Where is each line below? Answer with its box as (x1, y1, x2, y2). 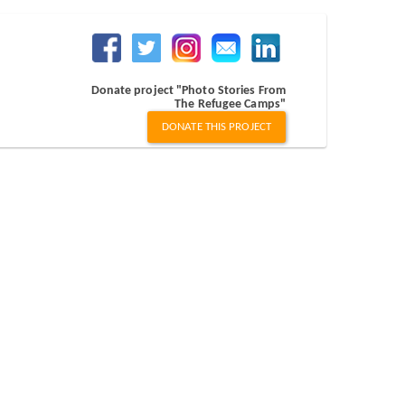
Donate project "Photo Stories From (90, 84, 286, 98)
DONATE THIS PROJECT (162, 121, 271, 133)
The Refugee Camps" (174, 98, 286, 111)
